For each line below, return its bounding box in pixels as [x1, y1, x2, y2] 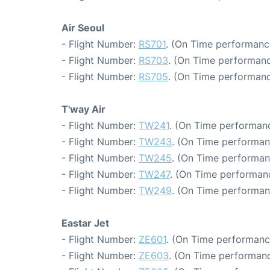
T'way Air [61, 102, 105, 115]
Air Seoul [61, 21, 104, 34]
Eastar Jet [61, 216, 109, 229]
